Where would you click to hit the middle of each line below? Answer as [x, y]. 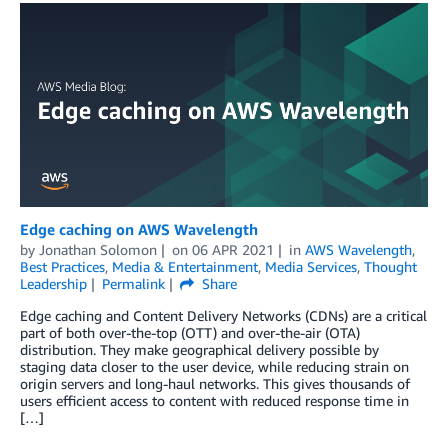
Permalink [133, 283]
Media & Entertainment [185, 266]
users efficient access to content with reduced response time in [214, 400]
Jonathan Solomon [98, 249]
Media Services [311, 266]
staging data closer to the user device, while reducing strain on [214, 366]
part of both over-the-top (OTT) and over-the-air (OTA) [190, 332]
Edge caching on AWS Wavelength [139, 228]
